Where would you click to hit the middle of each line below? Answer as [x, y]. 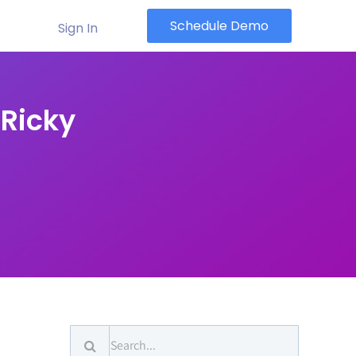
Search [90, 337]
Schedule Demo [220, 26]
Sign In [77, 28]
